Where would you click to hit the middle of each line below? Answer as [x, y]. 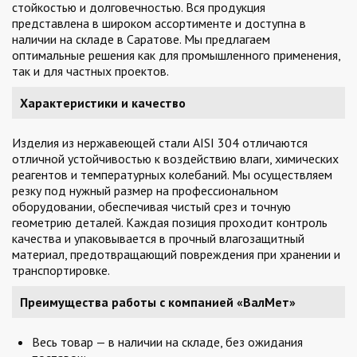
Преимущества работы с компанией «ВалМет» [158, 302]
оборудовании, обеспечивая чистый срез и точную [151, 206]
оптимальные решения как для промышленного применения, [176, 55]
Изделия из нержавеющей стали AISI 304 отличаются [160, 143]
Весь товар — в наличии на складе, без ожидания [167, 342]
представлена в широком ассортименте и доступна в [159, 23]
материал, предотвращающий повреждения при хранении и [176, 254]
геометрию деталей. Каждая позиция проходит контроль [170, 222]
